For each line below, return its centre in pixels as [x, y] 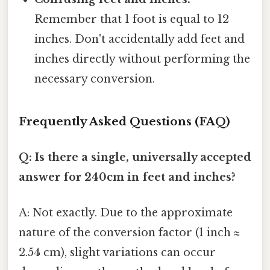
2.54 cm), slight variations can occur [117, 253]
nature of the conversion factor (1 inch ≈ [129, 233]
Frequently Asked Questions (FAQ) [124, 121]
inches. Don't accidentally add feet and [140, 39]
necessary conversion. [95, 79]
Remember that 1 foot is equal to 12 [132, 19]
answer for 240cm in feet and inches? [127, 177]
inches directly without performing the [143, 59]
